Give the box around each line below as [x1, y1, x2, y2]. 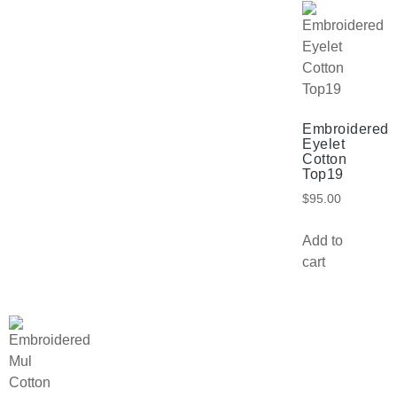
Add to [302, 232, 343, 248]
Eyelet [302, 136, 345, 152]
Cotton [302, 152, 346, 167]
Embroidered [302, 121, 389, 137]
